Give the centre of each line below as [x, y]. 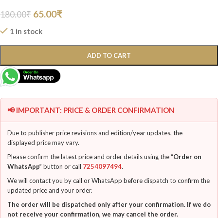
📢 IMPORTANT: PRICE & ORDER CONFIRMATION [91, 110]
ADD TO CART [109, 55]
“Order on [186, 156]
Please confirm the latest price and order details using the [89, 156]
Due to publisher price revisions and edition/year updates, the [95, 133]
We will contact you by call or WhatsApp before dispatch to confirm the [109, 180]
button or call [62, 166]
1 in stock [26, 31]
